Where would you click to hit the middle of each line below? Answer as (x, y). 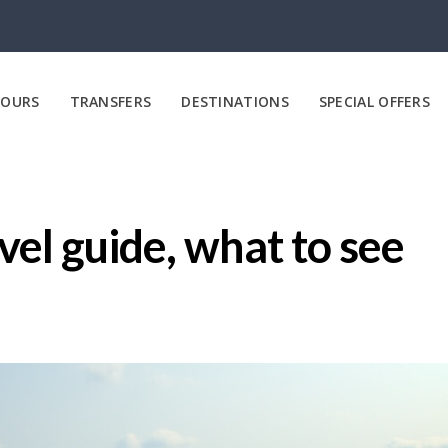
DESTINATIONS (235, 101)
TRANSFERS (110, 101)
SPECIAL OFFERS (374, 101)
